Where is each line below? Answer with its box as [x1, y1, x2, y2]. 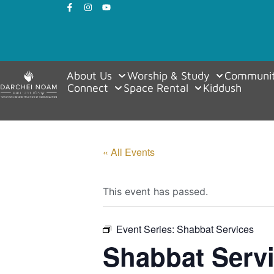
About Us [67, 69, 113, 82]
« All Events [103, 145, 155, 159]
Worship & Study [127, 69, 210, 82]
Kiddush [203, 81, 242, 94]
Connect [67, 81, 109, 94]
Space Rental [123, 81, 188, 94]
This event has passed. [103, 185, 208, 198]
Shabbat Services [177, 222, 254, 236]
